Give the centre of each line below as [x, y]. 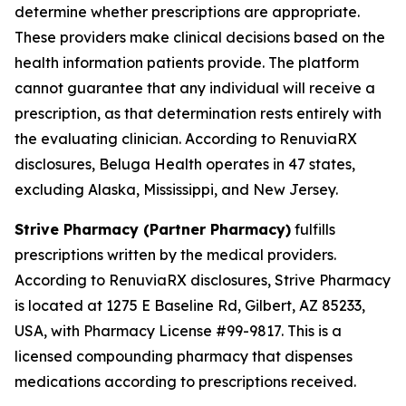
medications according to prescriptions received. [185, 382]
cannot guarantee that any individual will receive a [195, 88]
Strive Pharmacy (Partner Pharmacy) [153, 229]
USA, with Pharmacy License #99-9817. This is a [178, 331]
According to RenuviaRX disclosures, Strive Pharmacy [203, 280]
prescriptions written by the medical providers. [175, 255]
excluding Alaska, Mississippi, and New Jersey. [176, 189]
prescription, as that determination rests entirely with [198, 113]
